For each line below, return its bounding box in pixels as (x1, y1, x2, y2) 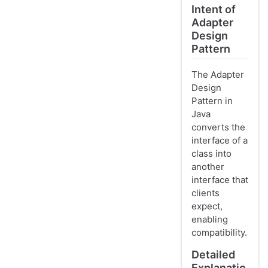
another (191, 161, 224, 173)
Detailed (191, 248, 235, 261)
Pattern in (191, 95, 233, 107)
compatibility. (191, 227, 247, 239)
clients (191, 187, 220, 199)
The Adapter (191, 69, 244, 81)
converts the (191, 121, 245, 133)
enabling (191, 214, 228, 226)
